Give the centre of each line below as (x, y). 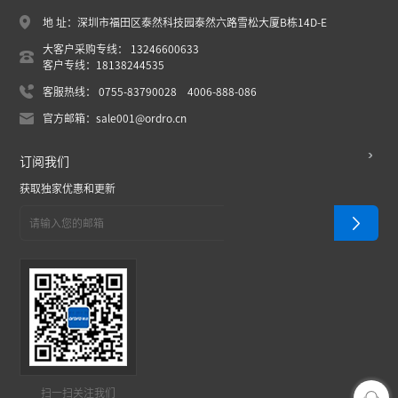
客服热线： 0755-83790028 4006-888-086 (150, 92)
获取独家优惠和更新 (68, 188)
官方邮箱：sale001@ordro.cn (115, 118)
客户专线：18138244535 (104, 65)
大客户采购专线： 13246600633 (121, 49)
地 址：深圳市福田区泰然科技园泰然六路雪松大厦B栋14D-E (185, 22)
